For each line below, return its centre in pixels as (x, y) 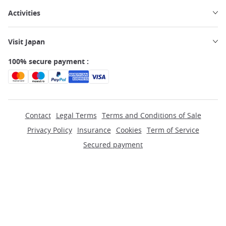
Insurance (94, 130)
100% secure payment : (48, 61)
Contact (38, 115)
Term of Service (173, 130)
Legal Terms (76, 115)
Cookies (129, 130)
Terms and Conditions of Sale (151, 115)
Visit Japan (26, 41)
